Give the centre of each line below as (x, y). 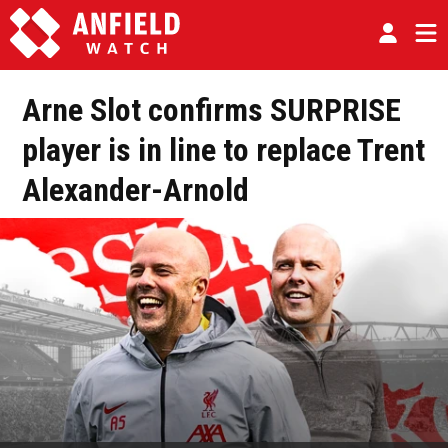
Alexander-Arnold (135, 190)
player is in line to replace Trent (223, 150)
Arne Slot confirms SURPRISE (211, 110)
